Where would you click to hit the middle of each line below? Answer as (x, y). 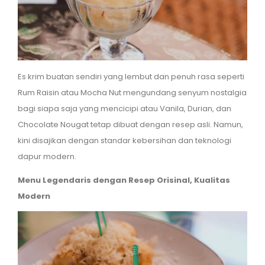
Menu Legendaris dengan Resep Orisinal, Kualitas (124, 180)
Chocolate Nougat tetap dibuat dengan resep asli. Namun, (130, 125)
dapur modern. (48, 157)
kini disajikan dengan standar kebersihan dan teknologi (125, 141)
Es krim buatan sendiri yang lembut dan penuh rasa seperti (131, 77)
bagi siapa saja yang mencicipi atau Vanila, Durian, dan (125, 109)
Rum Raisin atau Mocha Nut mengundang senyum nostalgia (132, 93)
